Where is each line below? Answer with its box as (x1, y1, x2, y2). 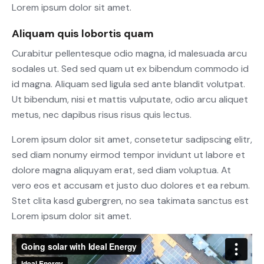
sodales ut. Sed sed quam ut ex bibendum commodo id (12, 62, 249, 75)
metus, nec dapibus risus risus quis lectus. (12, 108, 192, 121)
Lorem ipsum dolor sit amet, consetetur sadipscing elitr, (12, 133, 252, 146)
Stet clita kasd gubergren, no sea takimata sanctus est (12, 194, 249, 207)
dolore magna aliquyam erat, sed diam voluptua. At (12, 163, 231, 176)
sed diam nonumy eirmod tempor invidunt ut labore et (12, 148, 245, 161)
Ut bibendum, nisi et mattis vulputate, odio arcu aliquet (12, 93, 248, 105)
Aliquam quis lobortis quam (12, 26, 154, 41)
